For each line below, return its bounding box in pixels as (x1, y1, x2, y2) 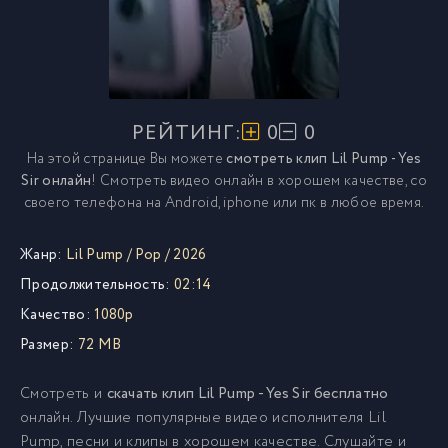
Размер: (20, 334, 75, 356)
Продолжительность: (20, 274, 171, 296)
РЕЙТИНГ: (132, 119, 242, 148)
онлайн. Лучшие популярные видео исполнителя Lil (20, 407, 387, 429)
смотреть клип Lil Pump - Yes (226, 148, 422, 170)
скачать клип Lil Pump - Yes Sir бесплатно (106, 383, 389, 405)
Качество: (20, 304, 91, 326)
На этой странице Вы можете (26, 148, 227, 170)
